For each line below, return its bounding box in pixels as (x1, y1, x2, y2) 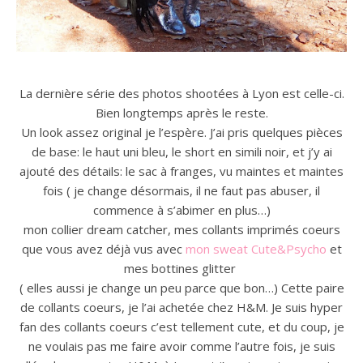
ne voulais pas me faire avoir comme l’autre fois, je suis (28, 338, 335, 354)
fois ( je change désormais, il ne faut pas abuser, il (43, 182, 320, 199)
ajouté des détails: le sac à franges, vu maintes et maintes (19, 163, 344, 179)
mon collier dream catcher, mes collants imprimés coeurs (23, 221, 340, 237)
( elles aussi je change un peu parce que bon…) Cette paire (19, 280, 344, 296)
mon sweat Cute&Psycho (185, 241, 327, 257)
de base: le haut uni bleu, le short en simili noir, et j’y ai (31, 143, 332, 160)
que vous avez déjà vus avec (21, 241, 186, 257)
